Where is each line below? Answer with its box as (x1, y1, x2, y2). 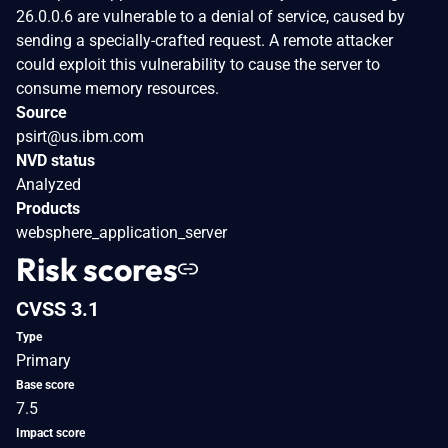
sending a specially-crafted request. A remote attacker (16, 30, 393, 50)
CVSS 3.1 (16, 296, 99, 321)
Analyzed (16, 174, 81, 194)
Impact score (16, 425, 85, 440)
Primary (16, 350, 71, 370)
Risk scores (16, 248, 178, 289)
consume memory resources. (16, 78, 219, 98)
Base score (16, 377, 74, 392)
